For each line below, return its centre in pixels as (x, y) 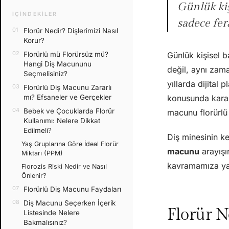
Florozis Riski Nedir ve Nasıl (64, 166)
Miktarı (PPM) (42, 153)
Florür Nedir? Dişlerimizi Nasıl (71, 30)
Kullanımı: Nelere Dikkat (62, 120)
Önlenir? (34, 175)
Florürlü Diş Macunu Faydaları (72, 189)
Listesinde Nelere (52, 212)
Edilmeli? (38, 130)
